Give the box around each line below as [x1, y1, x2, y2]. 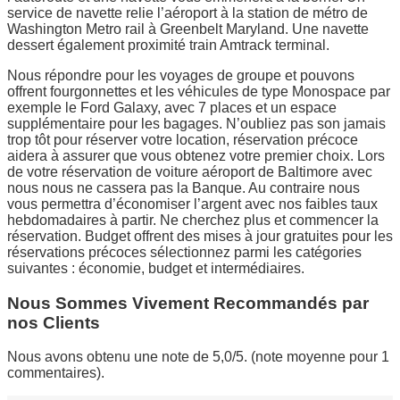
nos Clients [7, 312, 100, 332]
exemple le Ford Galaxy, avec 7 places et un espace [7, 99, 337, 115]
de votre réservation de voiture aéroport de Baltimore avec [7, 163, 372, 179]
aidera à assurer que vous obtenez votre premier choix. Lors [7, 147, 385, 163]
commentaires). [7, 365, 104, 381]
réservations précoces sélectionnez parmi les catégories [7, 244, 362, 260]
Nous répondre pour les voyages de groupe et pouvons [7, 67, 354, 83]
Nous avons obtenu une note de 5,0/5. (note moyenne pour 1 [7, 349, 389, 365]
